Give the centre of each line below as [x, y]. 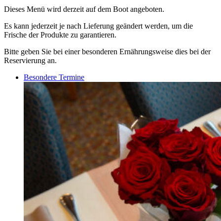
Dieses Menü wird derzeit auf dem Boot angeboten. [84, 9]
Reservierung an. [30, 61]
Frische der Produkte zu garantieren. [60, 35]
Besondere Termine [54, 77]
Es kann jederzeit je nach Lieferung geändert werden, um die [98, 26]
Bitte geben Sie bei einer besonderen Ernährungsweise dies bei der [107, 52]
